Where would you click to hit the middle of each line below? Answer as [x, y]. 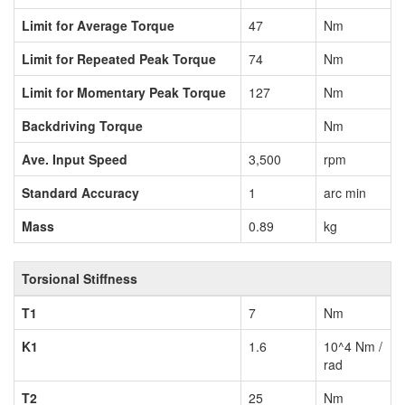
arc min [345, 193]
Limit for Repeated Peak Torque [119, 59]
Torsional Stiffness [80, 279]
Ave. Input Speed [75, 160]
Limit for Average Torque [98, 26]
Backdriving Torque [82, 126]
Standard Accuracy [80, 193]
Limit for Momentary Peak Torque [124, 93]
